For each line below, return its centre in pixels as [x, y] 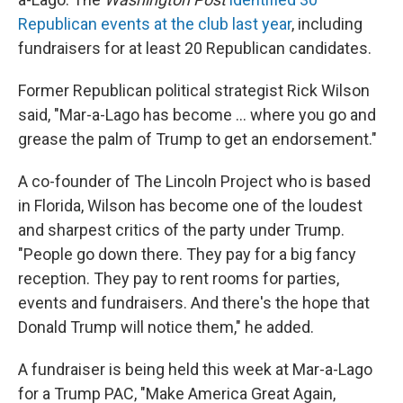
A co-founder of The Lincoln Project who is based [194, 181]
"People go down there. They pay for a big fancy [187, 254]
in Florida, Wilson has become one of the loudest [190, 205]
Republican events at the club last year [155, 23]
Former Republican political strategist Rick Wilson [194, 90]
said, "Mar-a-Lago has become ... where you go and [197, 114]
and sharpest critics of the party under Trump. [181, 229]
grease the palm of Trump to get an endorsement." [197, 139]
